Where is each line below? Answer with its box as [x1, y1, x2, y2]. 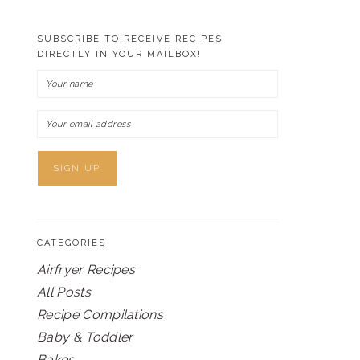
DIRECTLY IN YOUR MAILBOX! [37, 49, 202, 59]
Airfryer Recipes [37, 262, 136, 277]
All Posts [37, 284, 91, 300]
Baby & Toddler [37, 329, 133, 345]
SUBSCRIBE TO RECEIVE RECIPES [37, 34, 223, 44]
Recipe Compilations [37, 307, 164, 322]
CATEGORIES [37, 238, 106, 248]
